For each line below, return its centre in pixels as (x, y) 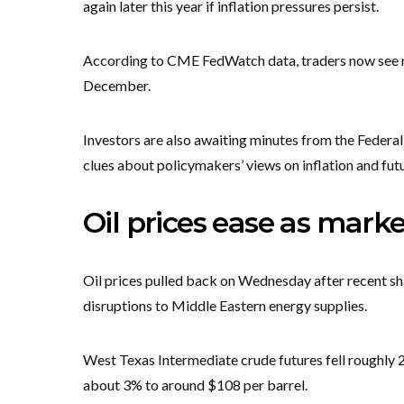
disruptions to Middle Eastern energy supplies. (225, 305)
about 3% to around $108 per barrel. (195, 385)
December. (117, 85)
